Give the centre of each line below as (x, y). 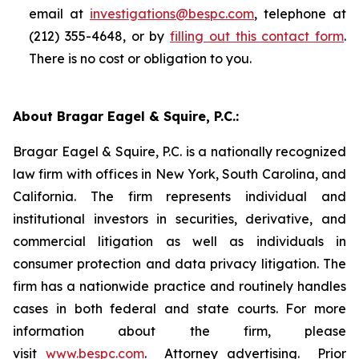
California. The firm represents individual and (179, 196)
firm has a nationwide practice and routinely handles (179, 286)
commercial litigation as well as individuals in (179, 241)
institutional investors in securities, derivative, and (179, 219)
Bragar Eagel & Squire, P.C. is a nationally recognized (179, 151)
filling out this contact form (257, 36)
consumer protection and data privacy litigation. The (179, 264)
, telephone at (300, 14)
